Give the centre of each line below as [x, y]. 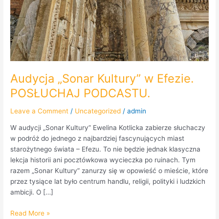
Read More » [30, 213]
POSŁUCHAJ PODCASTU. [81, 93]
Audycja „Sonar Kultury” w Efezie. [102, 78]
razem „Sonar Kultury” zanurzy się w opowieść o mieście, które [109, 171]
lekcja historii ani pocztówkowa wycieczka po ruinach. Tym [103, 160]
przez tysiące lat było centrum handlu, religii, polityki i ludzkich [108, 182]
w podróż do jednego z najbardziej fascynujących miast [98, 139]
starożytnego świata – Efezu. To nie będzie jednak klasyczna [106, 149]
